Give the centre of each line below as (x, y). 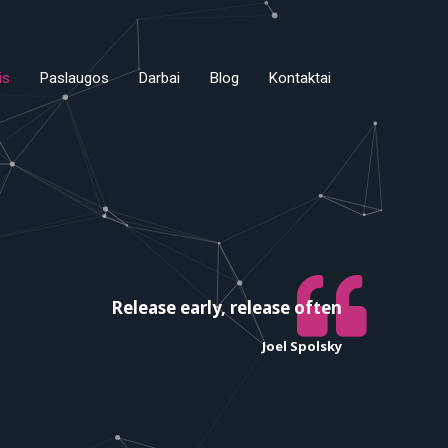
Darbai (159, 78)
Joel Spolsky (301, 346)
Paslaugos (74, 78)
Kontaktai (300, 78)
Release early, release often (226, 307)
